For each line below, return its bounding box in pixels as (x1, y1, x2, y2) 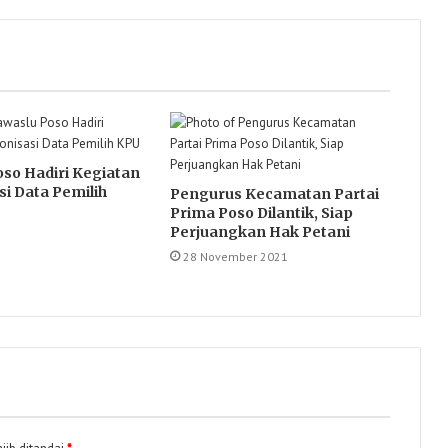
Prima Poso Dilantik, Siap (169, 204, 353, 222)
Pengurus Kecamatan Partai (169, 185, 379, 203)
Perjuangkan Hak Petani (169, 223, 350, 241)
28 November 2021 (182, 249, 288, 264)
